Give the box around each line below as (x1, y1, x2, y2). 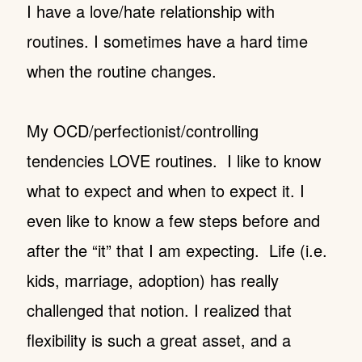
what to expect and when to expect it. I (26, 179, 305, 202)
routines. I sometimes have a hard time (26, 29, 308, 53)
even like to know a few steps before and (26, 208, 320, 232)
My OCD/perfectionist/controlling (26, 119, 259, 142)
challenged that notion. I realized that (26, 298, 292, 322)
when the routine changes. (26, 59, 221, 82)
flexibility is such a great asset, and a (26, 328, 291, 351)
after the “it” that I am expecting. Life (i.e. (26, 238, 327, 262)
